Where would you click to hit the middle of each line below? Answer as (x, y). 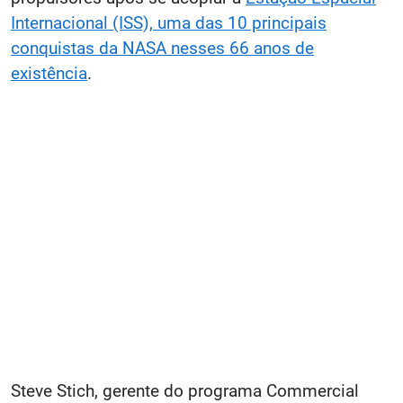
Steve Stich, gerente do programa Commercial (185, 390)
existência (49, 73)
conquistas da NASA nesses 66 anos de (162, 48)
